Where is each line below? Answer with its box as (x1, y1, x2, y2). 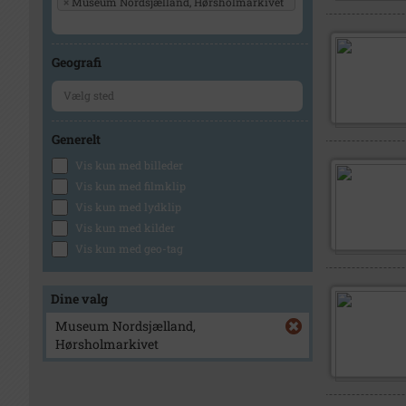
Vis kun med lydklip (75, 199, 181, 214)
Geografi (52, 53, 101, 71)
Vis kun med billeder (75, 158, 183, 172)
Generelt (52, 130, 101, 148)
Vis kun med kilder (75, 220, 175, 235)
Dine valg (51, 290, 108, 307)
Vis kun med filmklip (75, 179, 186, 193)
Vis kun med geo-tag (75, 241, 183, 256)
